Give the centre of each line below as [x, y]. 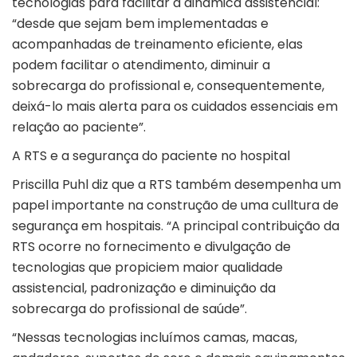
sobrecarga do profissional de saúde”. [131, 309]
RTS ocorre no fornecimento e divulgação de [151, 247]
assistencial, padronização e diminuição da [144, 288]
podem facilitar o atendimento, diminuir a [141, 65]
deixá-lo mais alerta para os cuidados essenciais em [175, 107]
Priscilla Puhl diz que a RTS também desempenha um [177, 185]
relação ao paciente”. [80, 127]
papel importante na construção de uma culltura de [175, 206]
